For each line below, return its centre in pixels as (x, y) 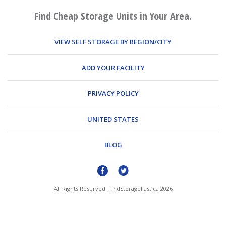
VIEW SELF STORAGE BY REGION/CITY (113, 42)
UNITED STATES (113, 119)
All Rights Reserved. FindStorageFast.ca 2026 (113, 188)
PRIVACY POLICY (113, 93)
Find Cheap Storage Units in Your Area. (113, 16)
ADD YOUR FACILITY (113, 67)
